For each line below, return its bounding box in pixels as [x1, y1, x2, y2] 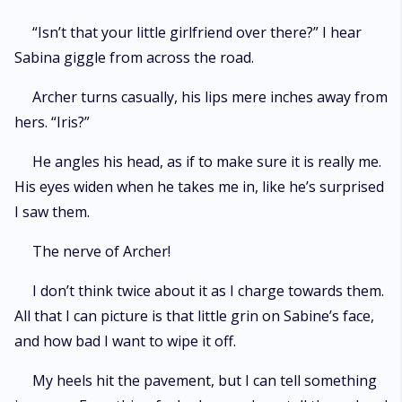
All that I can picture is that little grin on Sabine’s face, [14, 306, 374, 326]
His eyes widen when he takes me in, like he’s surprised [14, 177, 384, 197]
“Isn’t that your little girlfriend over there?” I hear [32, 22, 362, 42]
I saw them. [14, 202, 90, 222]
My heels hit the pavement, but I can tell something [32, 371, 377, 390]
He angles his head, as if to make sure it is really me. [32, 152, 381, 171]
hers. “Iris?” [14, 112, 90, 132]
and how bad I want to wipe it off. [14, 331, 240, 351]
